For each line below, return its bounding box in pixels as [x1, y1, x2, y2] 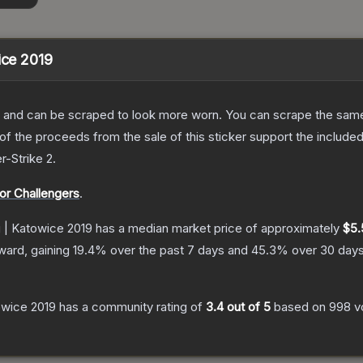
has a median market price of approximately [92, 220, 343, 237]
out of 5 [224, 299, 271, 315]
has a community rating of [56, 299, 206, 315]
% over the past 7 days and [95, 242, 251, 258]
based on [271, 299, 329, 315]
